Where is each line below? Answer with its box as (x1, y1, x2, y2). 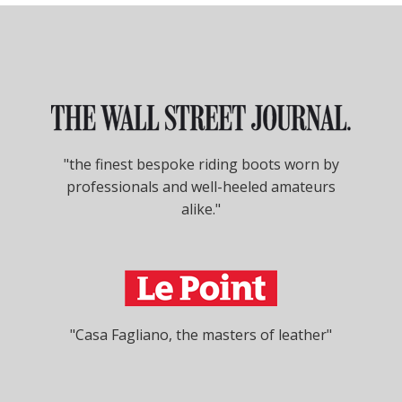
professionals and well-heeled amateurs (66, 176, 336, 197)
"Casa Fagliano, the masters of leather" (70, 324, 332, 345)
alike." (181, 198, 221, 219)
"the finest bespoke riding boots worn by (63, 153, 339, 174)
